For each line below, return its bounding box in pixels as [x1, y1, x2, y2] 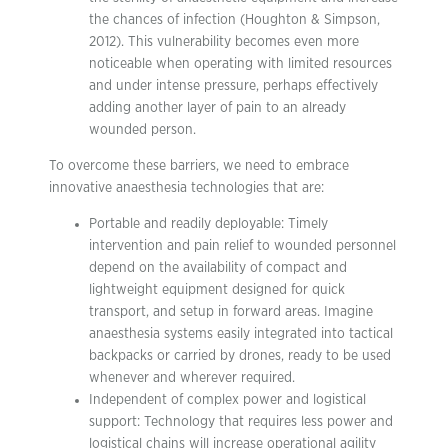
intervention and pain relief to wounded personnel [89, 238, 396, 253]
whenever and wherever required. [89, 370, 295, 385]
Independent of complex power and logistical [89, 392, 366, 407]
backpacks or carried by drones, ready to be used [89, 348, 391, 363]
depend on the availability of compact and [89, 260, 347, 275]
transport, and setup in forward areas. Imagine [89, 304, 373, 319]
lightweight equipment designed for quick [89, 282, 345, 297]
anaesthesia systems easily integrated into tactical [89, 326, 393, 341]
